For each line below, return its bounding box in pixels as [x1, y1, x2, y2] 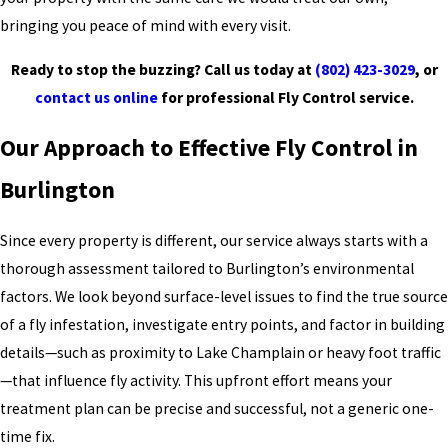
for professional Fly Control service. [157, 87, 414, 107]
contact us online [34, 87, 158, 107]
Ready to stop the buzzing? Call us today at [10, 59, 315, 79]
